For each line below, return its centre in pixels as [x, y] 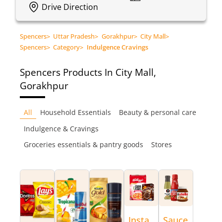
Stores [162, 144]
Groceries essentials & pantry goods [83, 144]
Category [67, 47]
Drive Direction [70, 7]
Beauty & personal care [158, 112]
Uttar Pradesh [74, 36]
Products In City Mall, [110, 72]
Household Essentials [76, 112]
